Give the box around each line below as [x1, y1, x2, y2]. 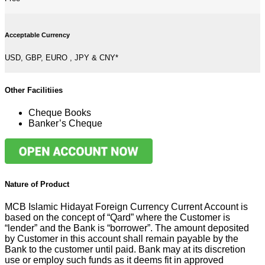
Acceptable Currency [5, 31, 70, 38]
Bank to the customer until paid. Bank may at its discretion [5, 244, 245, 254]
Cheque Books [28, 108, 91, 118]
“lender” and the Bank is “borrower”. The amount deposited [5, 222, 249, 233]
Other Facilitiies [5, 86, 63, 95]
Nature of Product [5, 179, 69, 189]
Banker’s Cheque [28, 118, 102, 129]
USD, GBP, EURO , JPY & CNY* [5, 53, 118, 62]
